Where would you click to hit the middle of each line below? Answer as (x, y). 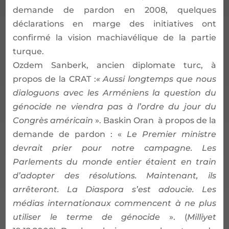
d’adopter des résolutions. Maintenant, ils (114, 175)
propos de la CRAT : (54, 79)
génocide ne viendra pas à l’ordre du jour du (114, 106)
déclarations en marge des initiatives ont (114, 24)
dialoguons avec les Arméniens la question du (114, 93)
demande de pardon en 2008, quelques (114, 10)
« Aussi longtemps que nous (156, 79)
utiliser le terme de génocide (91, 217)
